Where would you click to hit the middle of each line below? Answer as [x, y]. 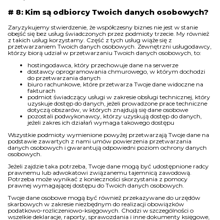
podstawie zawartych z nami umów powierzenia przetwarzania [100, 141]
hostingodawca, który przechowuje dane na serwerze [103, 65]
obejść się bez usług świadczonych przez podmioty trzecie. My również [109, 34]
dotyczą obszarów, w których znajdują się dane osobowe [108, 110]
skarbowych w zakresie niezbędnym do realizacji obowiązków [96, 204]
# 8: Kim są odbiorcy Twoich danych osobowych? [108, 12]
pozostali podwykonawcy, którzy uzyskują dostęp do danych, [115, 116]
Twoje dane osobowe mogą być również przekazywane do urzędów [104, 198]
